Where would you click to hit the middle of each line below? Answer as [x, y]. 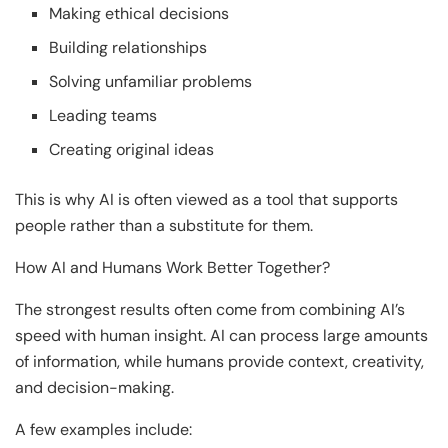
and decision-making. [94, 387]
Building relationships [128, 47]
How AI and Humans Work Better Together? [172, 267]
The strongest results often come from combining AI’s [210, 309]
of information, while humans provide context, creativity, [219, 361]
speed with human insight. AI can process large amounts [221, 335]
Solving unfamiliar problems [151, 81]
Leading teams [103, 115]
